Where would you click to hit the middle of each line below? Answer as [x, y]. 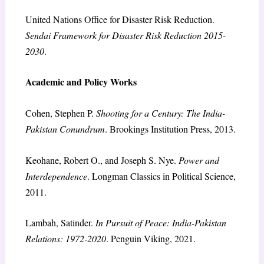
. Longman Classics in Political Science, [161, 176]
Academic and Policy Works [81, 82]
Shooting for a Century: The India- [160, 113]
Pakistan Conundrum [65, 129]
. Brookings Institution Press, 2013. [170, 129]
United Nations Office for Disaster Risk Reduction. [120, 19]
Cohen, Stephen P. [60, 113]
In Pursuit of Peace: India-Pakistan [161, 223]
